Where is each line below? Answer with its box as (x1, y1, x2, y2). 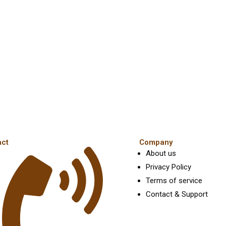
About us (146, 149, 176, 158)
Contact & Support (146, 190, 208, 199)
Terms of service (146, 176, 202, 186)
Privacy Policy (146, 162, 191, 172)
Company (139, 138, 173, 147)
